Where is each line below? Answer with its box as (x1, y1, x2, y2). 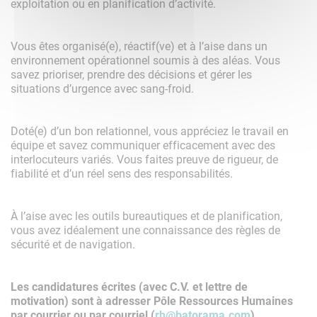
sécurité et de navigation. (11, 236, 135, 252)
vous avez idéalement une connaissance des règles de (11, 222, 280, 238)
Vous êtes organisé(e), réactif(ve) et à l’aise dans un (11, 38, 267, 54)
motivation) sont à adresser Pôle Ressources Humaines (11, 293, 293, 309)
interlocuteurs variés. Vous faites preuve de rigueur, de (11, 151, 278, 167)
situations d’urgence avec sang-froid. (11, 81, 194, 96)
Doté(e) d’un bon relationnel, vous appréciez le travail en (11, 123, 289, 139)
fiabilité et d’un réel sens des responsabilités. (11, 166, 233, 181)
